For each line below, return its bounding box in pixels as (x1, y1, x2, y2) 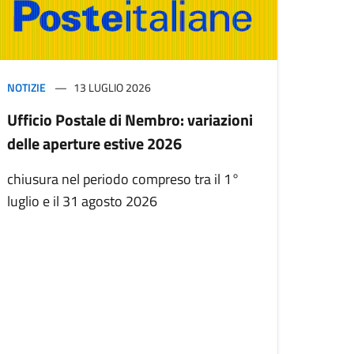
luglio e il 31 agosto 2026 (7, 190, 157, 213)
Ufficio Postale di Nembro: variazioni (7, 107, 253, 133)
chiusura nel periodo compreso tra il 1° (7, 168, 239, 190)
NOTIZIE (7, 79, 46, 96)
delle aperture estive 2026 (7, 131, 182, 156)
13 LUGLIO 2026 (73, 79, 151, 96)
